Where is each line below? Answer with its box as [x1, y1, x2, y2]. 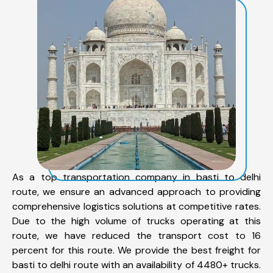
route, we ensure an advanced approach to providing [12, 185, 261, 198]
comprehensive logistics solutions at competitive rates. [12, 199, 261, 213]
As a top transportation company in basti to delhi [12, 170, 261, 183]
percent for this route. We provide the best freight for [12, 243, 261, 257]
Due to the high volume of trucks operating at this [12, 214, 261, 227]
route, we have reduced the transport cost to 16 [12, 229, 261, 242]
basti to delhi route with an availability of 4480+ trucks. [12, 258, 261, 271]
